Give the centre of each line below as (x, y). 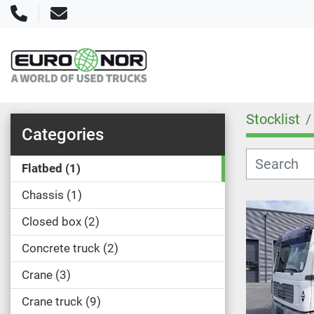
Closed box (52, 221)
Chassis (43, 195)
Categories (63, 135)
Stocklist (273, 119)
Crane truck (52, 301)
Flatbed (42, 168)
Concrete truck (61, 248)
